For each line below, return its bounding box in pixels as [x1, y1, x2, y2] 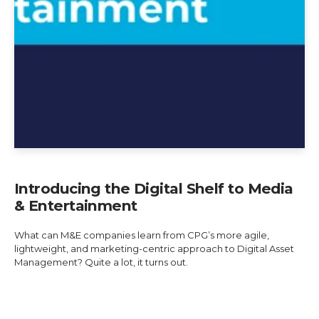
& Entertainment [14, 197, 137, 215]
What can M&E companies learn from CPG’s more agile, [14, 229, 269, 241]
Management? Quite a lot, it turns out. [14, 256, 188, 268]
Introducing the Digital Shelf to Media [14, 179, 293, 198]
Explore [28, 291, 68, 303]
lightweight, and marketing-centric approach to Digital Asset [14, 243, 294, 255]
